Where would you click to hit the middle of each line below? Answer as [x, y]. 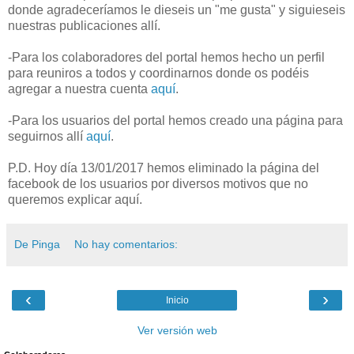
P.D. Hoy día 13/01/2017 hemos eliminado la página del [164, 168]
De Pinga [37, 244]
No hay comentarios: [126, 244]
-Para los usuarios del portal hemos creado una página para [175, 120]
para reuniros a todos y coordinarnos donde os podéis [158, 73]
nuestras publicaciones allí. [84, 25]
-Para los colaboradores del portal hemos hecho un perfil [166, 57]
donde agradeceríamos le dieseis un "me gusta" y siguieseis [177, 9]
